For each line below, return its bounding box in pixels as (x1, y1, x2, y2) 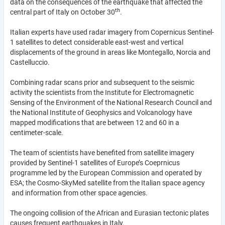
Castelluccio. (10, 58, 50, 66)
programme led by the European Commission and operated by (10, 168, 202, 177)
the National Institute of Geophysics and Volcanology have (10, 108, 192, 117)
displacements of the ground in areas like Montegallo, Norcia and (10, 48, 210, 56)
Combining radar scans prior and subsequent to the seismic (10, 78, 194, 86)
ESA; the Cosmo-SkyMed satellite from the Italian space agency (10, 178, 205, 187)
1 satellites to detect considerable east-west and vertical (10, 38, 183, 46)
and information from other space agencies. (10, 188, 151, 197)
